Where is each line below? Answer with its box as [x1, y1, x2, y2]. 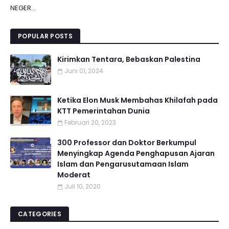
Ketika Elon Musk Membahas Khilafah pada [57, 95, 218, 105]
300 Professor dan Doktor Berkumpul [57, 138, 196, 148]
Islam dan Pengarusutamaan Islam [57, 159, 189, 169]
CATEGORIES [18, 210, 61, 218]
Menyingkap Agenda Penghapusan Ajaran [57, 148, 215, 158]
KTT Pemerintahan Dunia [57, 106, 150, 116]
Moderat [57, 170, 90, 180]
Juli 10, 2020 [64, 182, 101, 191]
